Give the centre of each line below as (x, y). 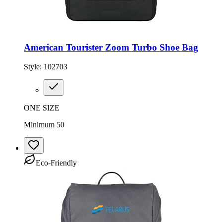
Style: (34, 67)
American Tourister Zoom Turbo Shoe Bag (111, 48)
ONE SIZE (42, 108)
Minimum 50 (44, 125)
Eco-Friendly (56, 163)
